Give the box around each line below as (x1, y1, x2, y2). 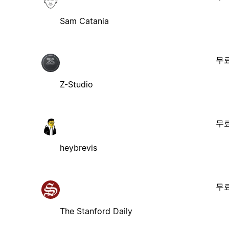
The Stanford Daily (59, 205, 132, 216)
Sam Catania (59, 15, 109, 26)
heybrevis (59, 142, 97, 153)
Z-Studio (59, 79, 93, 89)
